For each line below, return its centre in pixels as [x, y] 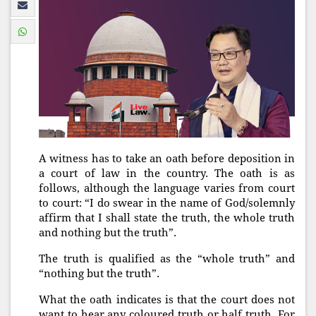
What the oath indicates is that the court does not [167, 300]
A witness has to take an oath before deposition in [167, 159]
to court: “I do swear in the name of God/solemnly [167, 203]
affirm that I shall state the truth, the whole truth [167, 218]
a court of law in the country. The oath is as [167, 174]
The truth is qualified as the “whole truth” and [167, 259]
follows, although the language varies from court [167, 189]
